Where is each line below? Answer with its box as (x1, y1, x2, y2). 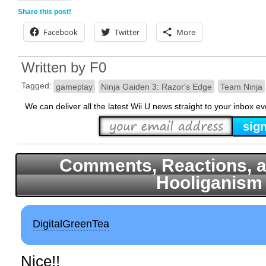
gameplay (55, 81, 93, 91)
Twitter (115, 26, 140, 37)
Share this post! (18, 7, 71, 16)
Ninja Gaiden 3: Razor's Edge (100, 81, 212, 91)
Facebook (43, 26, 78, 37)
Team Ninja (220, 81, 262, 91)
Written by (21, 59, 90, 75)
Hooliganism (156, 172, 262, 192)
